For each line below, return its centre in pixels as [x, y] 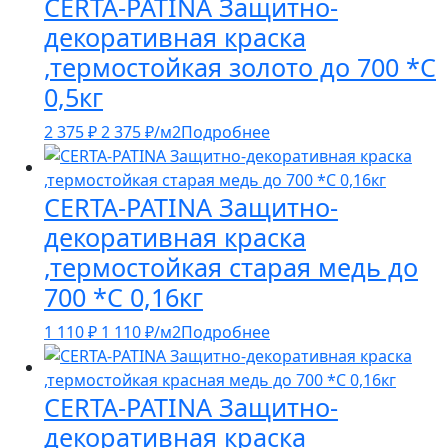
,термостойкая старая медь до [231, 267]
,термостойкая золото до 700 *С [240, 67]
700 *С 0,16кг [123, 297]
